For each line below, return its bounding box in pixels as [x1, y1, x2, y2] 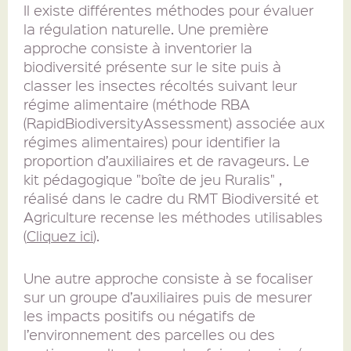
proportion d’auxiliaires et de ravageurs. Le [24, 151, 309, 170]
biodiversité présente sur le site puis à [24, 57, 281, 76]
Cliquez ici [27, 226, 93, 245]
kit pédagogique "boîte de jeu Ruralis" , [24, 170, 282, 189]
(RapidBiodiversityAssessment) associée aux [24, 114, 324, 132]
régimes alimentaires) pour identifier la [24, 132, 280, 151]
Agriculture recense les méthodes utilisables [24, 208, 323, 226]
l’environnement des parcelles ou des [24, 325, 275, 344]
